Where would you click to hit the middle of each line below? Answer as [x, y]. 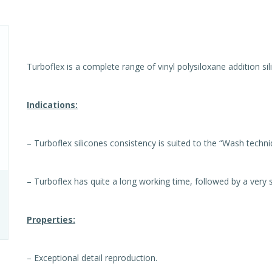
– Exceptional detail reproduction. [92, 258]
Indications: [52, 105]
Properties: [51, 219]
